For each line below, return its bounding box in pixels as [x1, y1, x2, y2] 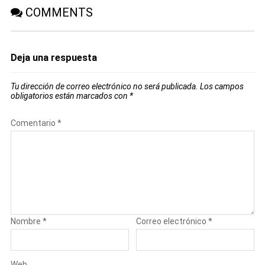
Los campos [199, 81, 244, 91]
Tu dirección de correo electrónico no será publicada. [10, 81, 198, 91]
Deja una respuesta [10, 51, 97, 63]
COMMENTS [22, 5, 93, 20]
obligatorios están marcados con [10, 91, 130, 101]
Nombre [10, 216, 43, 226]
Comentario [10, 118, 57, 128]
